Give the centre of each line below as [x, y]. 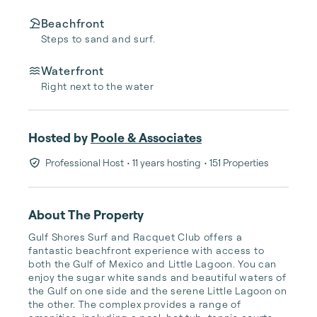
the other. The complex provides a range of [135, 304]
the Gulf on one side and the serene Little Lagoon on [158, 290]
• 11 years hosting [163, 162]
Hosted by [58, 137]
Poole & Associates [146, 137]
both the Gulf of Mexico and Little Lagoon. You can [153, 264]
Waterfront [72, 71]
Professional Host [84, 162]
